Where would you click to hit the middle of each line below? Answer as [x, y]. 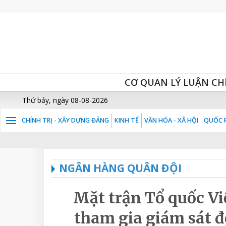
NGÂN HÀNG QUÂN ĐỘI [120, 168]
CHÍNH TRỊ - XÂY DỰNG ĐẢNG [65, 120]
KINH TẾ [127, 120]
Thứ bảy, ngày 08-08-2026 [65, 100]
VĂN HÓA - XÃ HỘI [171, 120]
